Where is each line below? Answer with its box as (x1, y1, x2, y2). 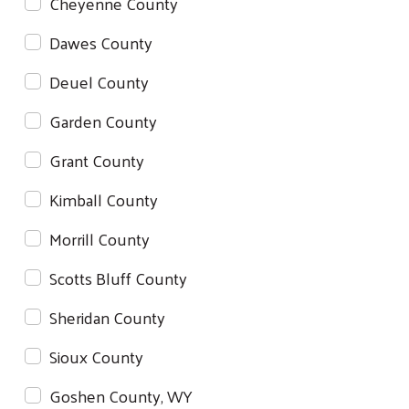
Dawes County (49, 26, 152, 58)
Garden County (49, 105, 157, 136)
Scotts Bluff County (49, 262, 187, 293)
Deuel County (49, 66, 149, 97)
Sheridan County (49, 301, 165, 332)
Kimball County (49, 184, 158, 215)
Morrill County (49, 223, 150, 254)
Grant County (49, 144, 144, 175)
